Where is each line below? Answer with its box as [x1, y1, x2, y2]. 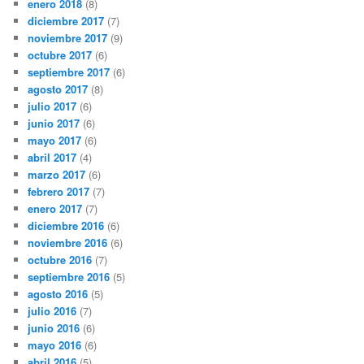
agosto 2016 [28, 286, 89, 302]
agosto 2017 [28, 81, 89, 97]
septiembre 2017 [28, 64, 110, 80]
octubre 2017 [28, 47, 93, 63]
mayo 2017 [28, 132, 82, 149]
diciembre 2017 [28, 13, 105, 29]
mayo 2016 [28, 337, 82, 353]
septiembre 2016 [28, 269, 110, 285]
